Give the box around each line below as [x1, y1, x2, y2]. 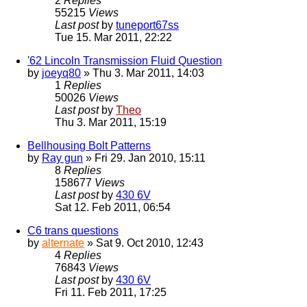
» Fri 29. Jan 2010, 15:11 [83, 152, 206, 164]
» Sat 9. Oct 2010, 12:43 [84, 237, 204, 249]
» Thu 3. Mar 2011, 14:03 [81, 67, 204, 79]
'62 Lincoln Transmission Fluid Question [27, 55, 222, 67]
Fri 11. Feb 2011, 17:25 [55, 286, 167, 299]
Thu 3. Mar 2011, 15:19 [55, 116, 167, 129]
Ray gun [42, 152, 83, 164]
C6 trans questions [27, 225, 119, 237]
